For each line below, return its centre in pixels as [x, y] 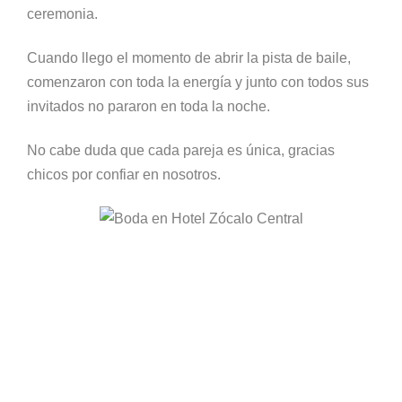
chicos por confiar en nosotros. [124, 175]
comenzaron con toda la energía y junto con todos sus [198, 82]
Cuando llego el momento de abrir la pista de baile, [189, 58]
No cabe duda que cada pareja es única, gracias [181, 150]
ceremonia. [62, 14]
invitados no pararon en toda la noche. [149, 106]
